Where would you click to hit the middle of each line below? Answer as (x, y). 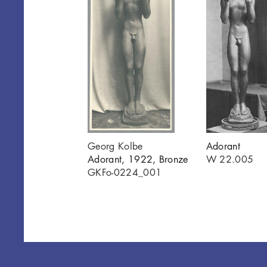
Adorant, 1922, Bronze (138, 159)
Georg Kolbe (115, 146)
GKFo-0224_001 (125, 172)
